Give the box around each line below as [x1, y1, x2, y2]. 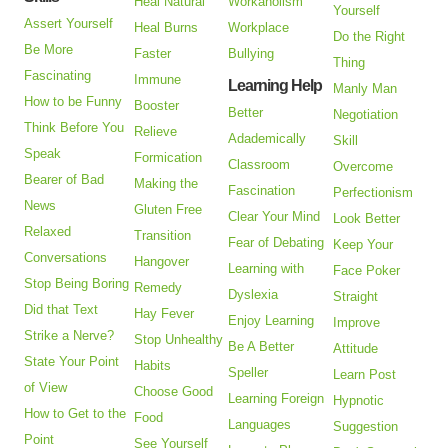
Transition [134, 228, 192, 244]
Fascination [228, 183, 296, 199]
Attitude [333, 341, 379, 357]
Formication [134, 150, 203, 166]
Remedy [134, 280, 183, 296]
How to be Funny [24, 94, 123, 110]
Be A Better [228, 339, 295, 355]
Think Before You [24, 120, 125, 136]
